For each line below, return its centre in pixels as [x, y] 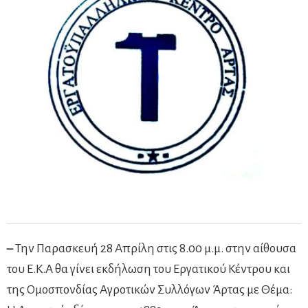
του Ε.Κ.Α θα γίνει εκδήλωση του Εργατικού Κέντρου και [148, 269]
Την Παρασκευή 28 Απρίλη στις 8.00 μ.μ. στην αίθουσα [155, 248]
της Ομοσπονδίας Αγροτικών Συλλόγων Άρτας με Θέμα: [150, 289]
